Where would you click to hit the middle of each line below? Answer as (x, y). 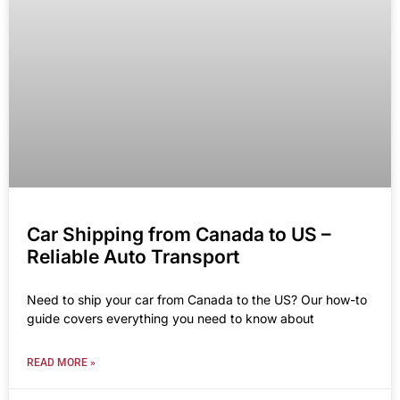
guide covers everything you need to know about (171, 318)
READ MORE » (61, 362)
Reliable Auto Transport (133, 256)
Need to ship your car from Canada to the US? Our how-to (197, 299)
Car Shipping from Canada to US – (179, 234)
